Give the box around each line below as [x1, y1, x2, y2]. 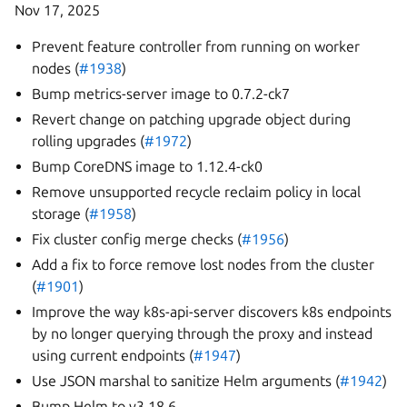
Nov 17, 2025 [15, 2, 100, 18]
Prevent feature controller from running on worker [32, 38, 361, 55]
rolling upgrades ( [32, 133, 145, 149]
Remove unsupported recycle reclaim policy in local [32, 184, 362, 200]
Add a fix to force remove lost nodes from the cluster [32, 256, 375, 273]
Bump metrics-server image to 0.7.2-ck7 [32, 85, 291, 102]
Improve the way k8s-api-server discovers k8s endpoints [32, 303, 392, 320]
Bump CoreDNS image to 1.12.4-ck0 [32, 158, 263, 174]
